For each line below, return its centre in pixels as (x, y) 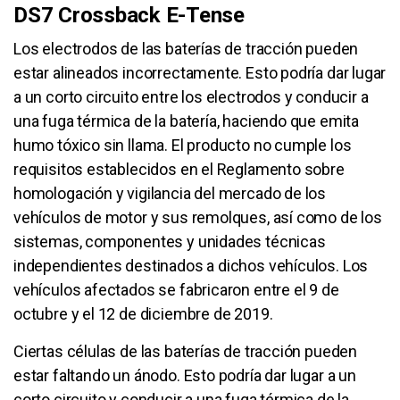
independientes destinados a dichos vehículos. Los (191, 265)
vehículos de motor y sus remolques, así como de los (198, 217)
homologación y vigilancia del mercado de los (170, 193)
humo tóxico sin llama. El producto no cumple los (183, 145)
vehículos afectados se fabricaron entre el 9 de (176, 289)
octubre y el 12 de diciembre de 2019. (143, 313)
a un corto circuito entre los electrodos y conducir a (191, 96)
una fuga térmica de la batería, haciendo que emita (187, 121)
